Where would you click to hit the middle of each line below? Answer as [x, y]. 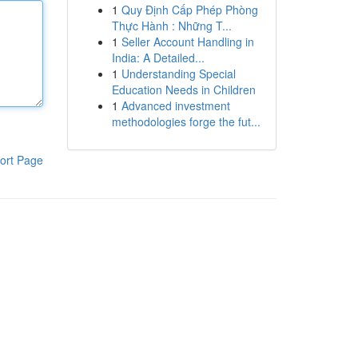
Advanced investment [175, 105]
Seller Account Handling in [187, 42]
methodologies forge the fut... [186, 121]
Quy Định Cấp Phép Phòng [189, 10]
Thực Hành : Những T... [171, 26]
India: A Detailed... [158, 58]
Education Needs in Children [183, 89]
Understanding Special [178, 74]
